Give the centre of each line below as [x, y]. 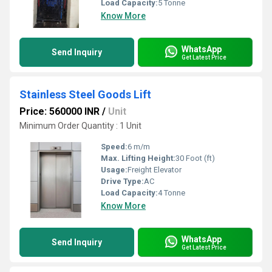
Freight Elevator [155, 170]
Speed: [114, 147]
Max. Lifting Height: [138, 158]
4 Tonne [172, 193]
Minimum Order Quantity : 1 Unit [80, 126]
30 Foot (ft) [195, 158]
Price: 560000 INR [59, 111]
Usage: [114, 170]
